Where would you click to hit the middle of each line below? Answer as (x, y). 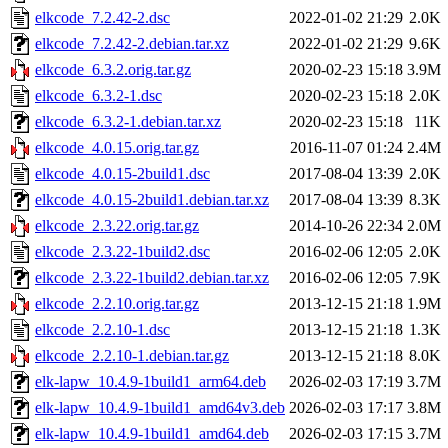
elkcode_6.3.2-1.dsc (98, 96)
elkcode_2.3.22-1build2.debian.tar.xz (152, 278)
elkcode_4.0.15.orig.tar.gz (117, 148)
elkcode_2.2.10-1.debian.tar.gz (132, 356)
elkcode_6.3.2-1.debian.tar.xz (128, 122)
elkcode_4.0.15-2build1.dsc (122, 174)
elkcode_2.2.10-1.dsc (102, 330)
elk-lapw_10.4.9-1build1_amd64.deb (152, 434)
